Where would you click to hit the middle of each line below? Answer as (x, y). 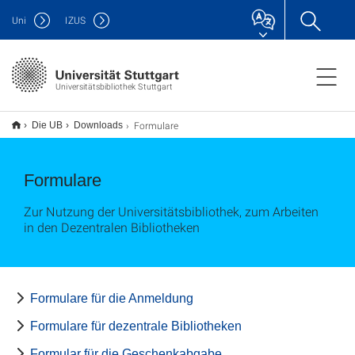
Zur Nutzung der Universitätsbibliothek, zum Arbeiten (171, 211)
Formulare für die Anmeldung (112, 298)
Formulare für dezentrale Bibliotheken (136, 326)
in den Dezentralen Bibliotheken (112, 227)
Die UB (47, 125)
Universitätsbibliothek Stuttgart (114, 86)
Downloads (98, 125)
